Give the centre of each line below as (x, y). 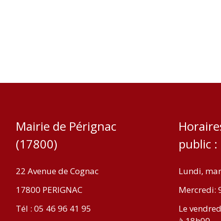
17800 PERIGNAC (49, 189)
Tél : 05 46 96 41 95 (54, 208)
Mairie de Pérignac (66, 126)
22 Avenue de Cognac (57, 171)
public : (198, 144)
